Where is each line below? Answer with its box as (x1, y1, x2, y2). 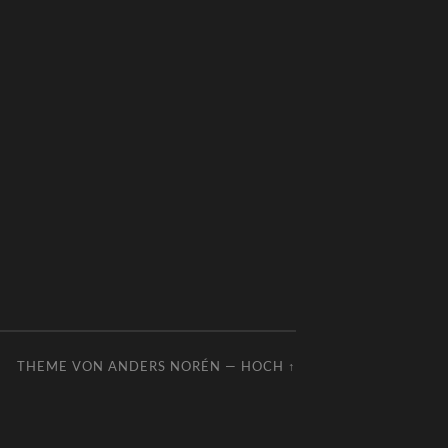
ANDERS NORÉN (108, 357, 221, 374)
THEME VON (17, 357, 108, 374)
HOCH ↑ (241, 357, 296, 374)
